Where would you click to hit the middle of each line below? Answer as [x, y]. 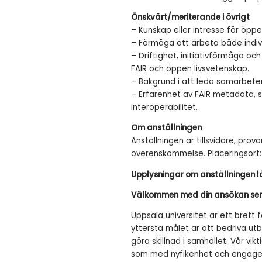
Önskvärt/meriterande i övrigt [190, 17]
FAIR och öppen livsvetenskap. [190, 68]
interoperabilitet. [164, 107]
